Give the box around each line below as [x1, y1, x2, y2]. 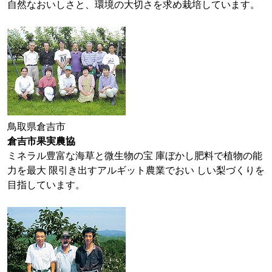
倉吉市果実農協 [7, 136, 75, 146]
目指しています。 [7, 180, 85, 190]
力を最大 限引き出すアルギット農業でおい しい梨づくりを [7, 165, 265, 175]
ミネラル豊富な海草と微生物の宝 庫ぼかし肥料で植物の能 [7, 151, 262, 161]
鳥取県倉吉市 [7, 121, 66, 132]
